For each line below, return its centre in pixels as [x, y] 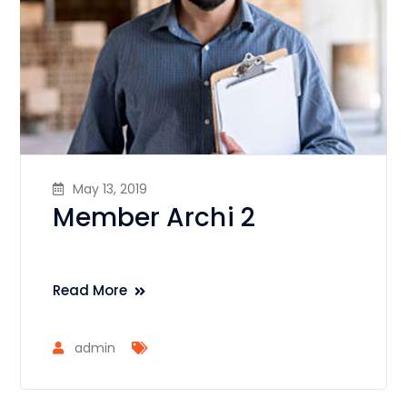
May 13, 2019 [110, 189]
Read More [90, 290]
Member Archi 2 [154, 217]
